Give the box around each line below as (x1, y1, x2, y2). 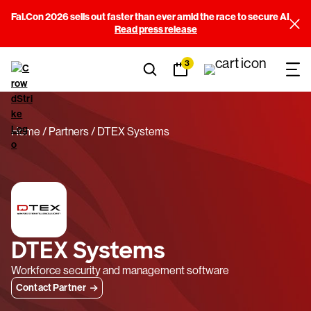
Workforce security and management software (11, 264, 229, 277)
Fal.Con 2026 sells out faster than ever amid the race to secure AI (11, 11, 289, 23)
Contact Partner (16, 282, 87, 294)
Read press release (115, 24, 197, 35)
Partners (49, 125, 90, 138)
